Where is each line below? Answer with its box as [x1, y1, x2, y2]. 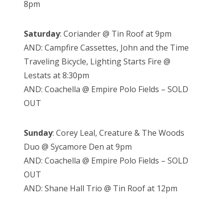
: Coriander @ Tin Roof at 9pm [60, 28, 171, 40]
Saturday [24, 28, 60, 40]
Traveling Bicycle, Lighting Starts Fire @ [24, 56, 170, 67]
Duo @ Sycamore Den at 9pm [24, 141, 132, 153]
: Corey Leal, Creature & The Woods [53, 127, 184, 139]
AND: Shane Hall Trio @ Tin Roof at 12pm [24, 183, 177, 194]
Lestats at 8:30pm [24, 70, 89, 81]
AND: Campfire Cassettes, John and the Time [24, 42, 189, 54]
